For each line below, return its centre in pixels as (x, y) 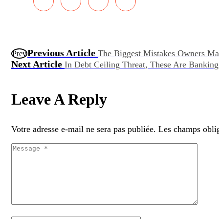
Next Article (38, 64)
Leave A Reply (59, 99)
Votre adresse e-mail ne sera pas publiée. (84, 129)
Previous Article (63, 53)
